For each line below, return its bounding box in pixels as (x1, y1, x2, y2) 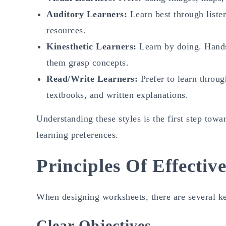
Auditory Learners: (46, 9, 127, 19)
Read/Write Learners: (46, 73, 141, 84)
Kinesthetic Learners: (46, 41, 139, 51)
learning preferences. (36, 129, 119, 140)
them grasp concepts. (46, 57, 129, 68)
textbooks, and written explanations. (46, 89, 188, 100)
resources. (46, 25, 86, 35)
